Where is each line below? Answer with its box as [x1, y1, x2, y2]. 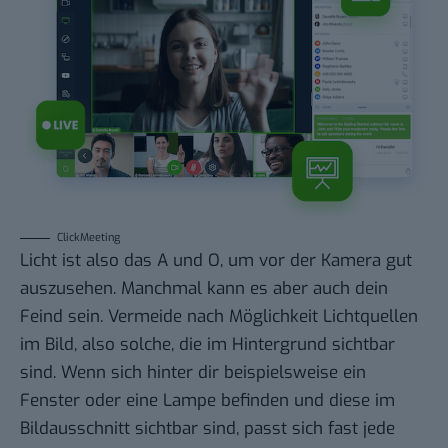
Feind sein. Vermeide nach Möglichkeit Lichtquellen [20, 305, 418, 329]
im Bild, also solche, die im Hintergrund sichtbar [20, 333, 395, 357]
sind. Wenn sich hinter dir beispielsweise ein [20, 361, 366, 385]
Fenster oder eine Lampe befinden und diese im [20, 389, 395, 413]
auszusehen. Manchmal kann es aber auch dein [20, 277, 388, 301]
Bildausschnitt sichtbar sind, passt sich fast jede [20, 417, 395, 441]
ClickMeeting [57, 230, 120, 246]
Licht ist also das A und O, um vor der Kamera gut [20, 249, 412, 273]
